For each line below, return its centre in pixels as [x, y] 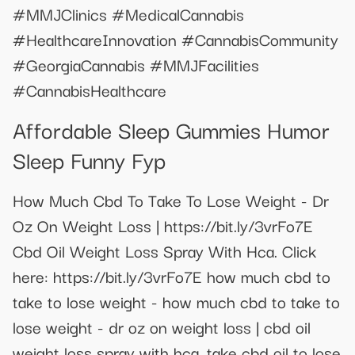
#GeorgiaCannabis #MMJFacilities [136, 65]
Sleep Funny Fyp [89, 158]
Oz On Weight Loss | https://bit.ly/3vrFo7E [163, 225]
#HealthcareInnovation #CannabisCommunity [176, 39]
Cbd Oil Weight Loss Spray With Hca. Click [164, 250]
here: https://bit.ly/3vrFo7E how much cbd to [172, 275]
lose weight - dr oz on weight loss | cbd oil [162, 326]
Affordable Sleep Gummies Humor [171, 128]
